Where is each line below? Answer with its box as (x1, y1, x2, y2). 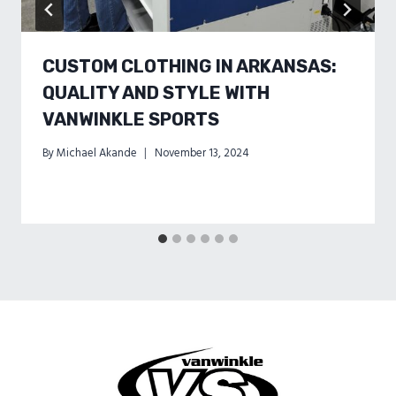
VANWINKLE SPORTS (42, 108, 219, 130)
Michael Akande (57, 144, 138, 161)
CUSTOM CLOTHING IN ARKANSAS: (42, 55, 337, 77)
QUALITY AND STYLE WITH (42, 81, 270, 103)
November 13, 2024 (155, 144, 249, 161)
